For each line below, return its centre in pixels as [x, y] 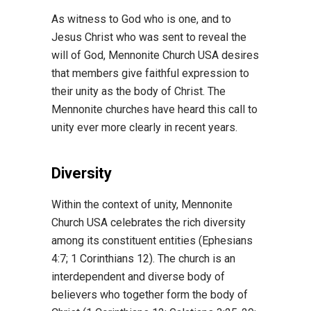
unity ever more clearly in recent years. [144, 127]
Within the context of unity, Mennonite [142, 204]
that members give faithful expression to [150, 73]
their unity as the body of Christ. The [138, 91]
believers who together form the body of [150, 295]
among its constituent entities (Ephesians [152, 241]
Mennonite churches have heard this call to [154, 109]
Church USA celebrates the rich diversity [149, 222]
